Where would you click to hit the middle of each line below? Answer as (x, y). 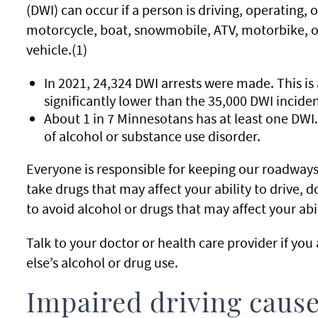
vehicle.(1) (56, 49)
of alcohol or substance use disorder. (152, 136)
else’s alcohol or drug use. (102, 262)
